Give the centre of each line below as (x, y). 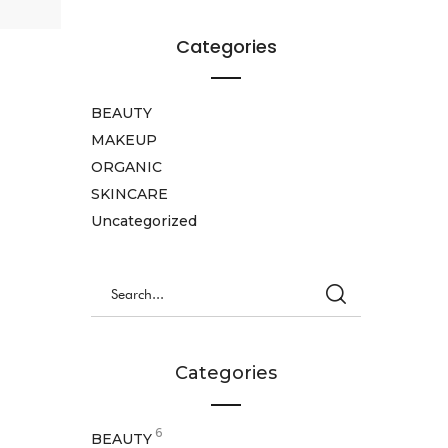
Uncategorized (144, 221)
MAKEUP (124, 140)
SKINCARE (129, 194)
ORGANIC (126, 167)
